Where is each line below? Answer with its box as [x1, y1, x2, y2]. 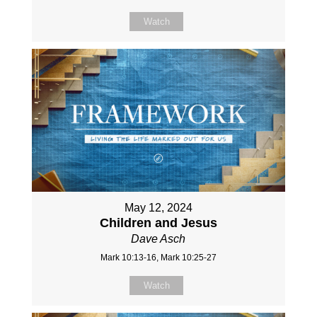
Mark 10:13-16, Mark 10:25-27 [100, 252, 217, 263]
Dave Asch [131, 232, 186, 245]
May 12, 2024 [124, 201, 192, 214]
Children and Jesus [99, 215, 217, 230]
